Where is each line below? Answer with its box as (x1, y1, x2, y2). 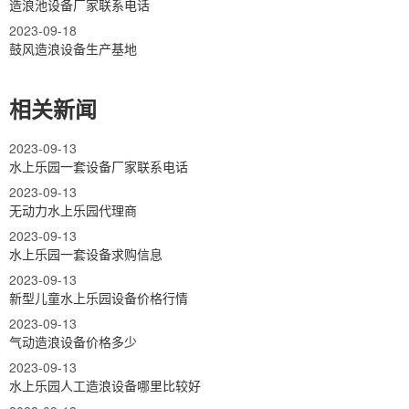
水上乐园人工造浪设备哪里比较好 (9, 375, 201, 394)
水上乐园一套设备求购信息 (9, 244, 163, 263)
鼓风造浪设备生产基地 (9, 38, 137, 58)
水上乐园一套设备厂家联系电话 (9, 156, 188, 175)
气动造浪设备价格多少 (9, 331, 137, 351)
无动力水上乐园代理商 (9, 200, 137, 219)
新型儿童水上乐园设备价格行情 (9, 288, 188, 307)
